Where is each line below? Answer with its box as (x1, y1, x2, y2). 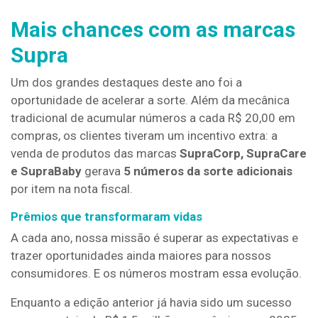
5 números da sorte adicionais (124, 164, 292, 178)
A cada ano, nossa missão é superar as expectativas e (11, 231, 298, 245)
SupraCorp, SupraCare (180, 146, 307, 160)
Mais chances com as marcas (11, 17, 295, 42)
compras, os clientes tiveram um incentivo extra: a (11, 128, 278, 143)
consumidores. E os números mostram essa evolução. (11, 266, 302, 280)
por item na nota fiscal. (11, 182, 136, 196)
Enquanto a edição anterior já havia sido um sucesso (11, 295, 292, 309)
